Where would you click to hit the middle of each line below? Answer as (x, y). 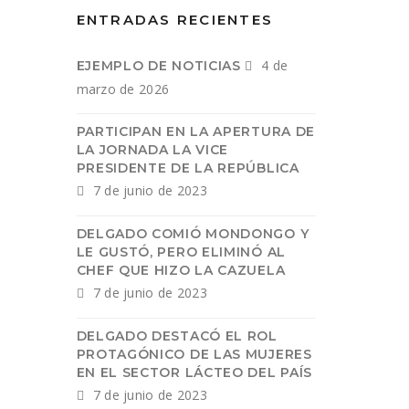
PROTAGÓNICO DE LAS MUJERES (194, 354)
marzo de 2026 (123, 89)
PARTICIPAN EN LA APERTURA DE (196, 131)
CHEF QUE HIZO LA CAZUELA (181, 270)
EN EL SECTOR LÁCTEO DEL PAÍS (194, 372)
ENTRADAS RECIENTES (174, 20)
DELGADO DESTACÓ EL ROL (177, 336)
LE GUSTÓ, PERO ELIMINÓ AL (181, 252)
